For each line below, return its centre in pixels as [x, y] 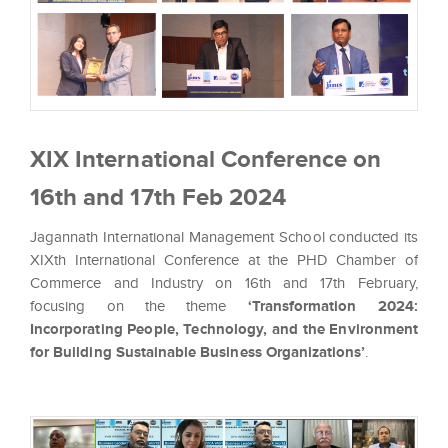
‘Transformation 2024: [332, 305]
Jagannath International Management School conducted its [224, 236]
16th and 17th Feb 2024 [158, 196]
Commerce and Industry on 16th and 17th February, [224, 282]
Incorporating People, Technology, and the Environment [224, 328]
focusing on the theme [139, 305]
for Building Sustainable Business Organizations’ [198, 351]
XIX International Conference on [206, 158]
